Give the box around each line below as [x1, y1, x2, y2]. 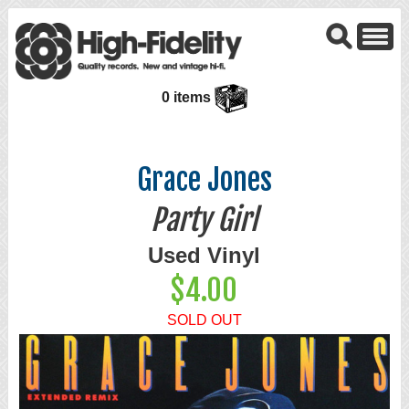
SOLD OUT [166, 312, 242, 329]
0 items [162, 89, 215, 106]
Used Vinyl [148, 243, 260, 268]
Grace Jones [136, 162, 272, 199]
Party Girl [151, 202, 257, 239]
